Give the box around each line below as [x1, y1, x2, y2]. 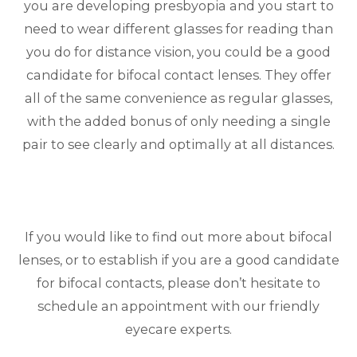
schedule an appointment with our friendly [37, 297, 320, 314]
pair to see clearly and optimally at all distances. [22, 135, 335, 152]
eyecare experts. [125, 320, 232, 337]
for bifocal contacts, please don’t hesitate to [37, 274, 320, 291]
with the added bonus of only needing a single [26, 112, 331, 129]
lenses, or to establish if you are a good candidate [18, 251, 339, 268]
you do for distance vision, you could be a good [26, 43, 331, 60]
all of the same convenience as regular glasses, [25, 89, 332, 106]
